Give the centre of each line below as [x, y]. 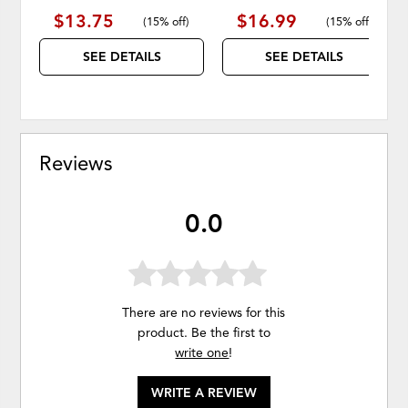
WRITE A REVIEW [204, 393]
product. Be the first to [204, 333]
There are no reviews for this [204, 313]
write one [202, 353]
